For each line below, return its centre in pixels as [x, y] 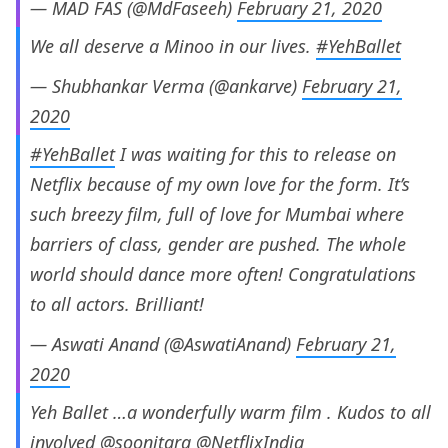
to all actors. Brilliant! [117, 304]
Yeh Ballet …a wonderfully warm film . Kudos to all [230, 412]
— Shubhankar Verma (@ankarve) [166, 86]
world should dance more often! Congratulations [223, 274]
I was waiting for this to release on [255, 154]
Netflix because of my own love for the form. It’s [220, 184]
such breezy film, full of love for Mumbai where [217, 214]
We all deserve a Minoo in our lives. [173, 46]
